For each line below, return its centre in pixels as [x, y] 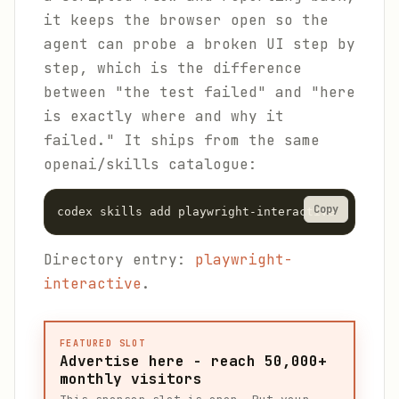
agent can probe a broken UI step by [199, 44]
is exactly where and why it [164, 116]
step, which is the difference [173, 68]
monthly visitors [131, 379]
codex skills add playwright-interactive [196, 212]
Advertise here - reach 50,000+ [193, 361]
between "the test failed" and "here [199, 92]
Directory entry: [119, 260]
